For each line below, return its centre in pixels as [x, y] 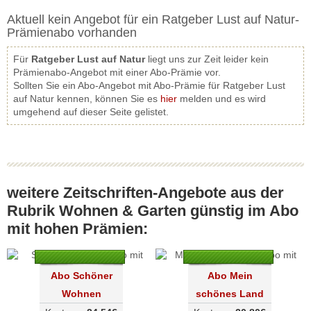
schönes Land [230, 294]
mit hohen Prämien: [77, 229]
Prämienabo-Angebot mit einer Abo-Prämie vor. [117, 72]
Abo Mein [230, 276]
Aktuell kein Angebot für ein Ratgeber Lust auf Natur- [153, 19]
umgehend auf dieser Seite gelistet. [91, 112]
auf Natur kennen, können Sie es [87, 99]
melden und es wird [221, 99]
